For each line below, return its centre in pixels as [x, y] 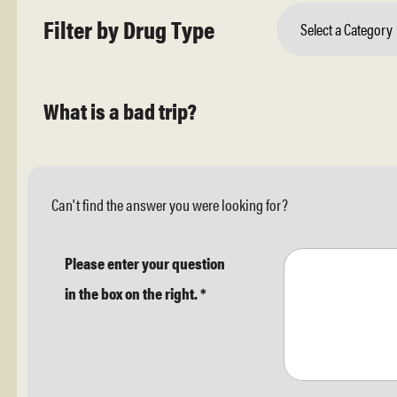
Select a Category [347, 28]
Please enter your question [145, 262]
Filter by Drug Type [129, 29]
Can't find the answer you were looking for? [170, 204]
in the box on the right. [132, 292]
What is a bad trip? [120, 110]
